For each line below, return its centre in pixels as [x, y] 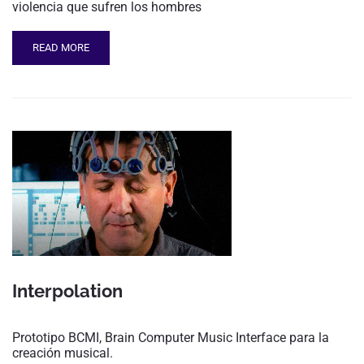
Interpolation [67, 291]
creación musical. [63, 353]
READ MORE [61, 47]
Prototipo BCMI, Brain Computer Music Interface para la [171, 338]
